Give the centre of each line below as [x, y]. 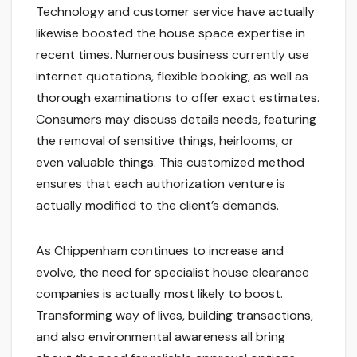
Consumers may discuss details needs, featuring [176, 120]
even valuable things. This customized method [170, 163]
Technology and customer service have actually [175, 12]
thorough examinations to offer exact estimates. [178, 98]
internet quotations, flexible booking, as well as [172, 76]
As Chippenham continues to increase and [160, 251]
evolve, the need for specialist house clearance [173, 273]
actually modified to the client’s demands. [157, 206]
